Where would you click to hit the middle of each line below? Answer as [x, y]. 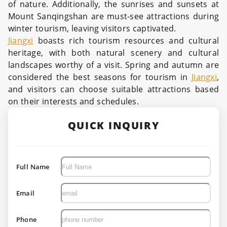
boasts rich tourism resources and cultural [126, 41]
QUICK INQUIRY [113, 125]
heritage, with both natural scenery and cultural [113, 53]
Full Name [33, 167]
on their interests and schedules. [73, 101]
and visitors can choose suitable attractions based [113, 89]
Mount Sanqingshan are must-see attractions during [113, 16]
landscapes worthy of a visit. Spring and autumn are [113, 65]
